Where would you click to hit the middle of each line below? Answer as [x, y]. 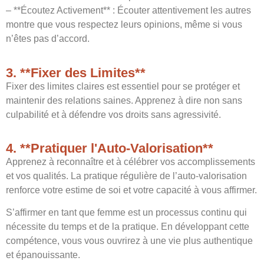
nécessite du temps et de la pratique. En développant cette [128, 227]
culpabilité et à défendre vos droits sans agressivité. [113, 114]
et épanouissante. [43, 255]
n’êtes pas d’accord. [48, 39]
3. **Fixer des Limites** [76, 72]
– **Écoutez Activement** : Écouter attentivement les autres [128, 11]
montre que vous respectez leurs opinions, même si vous [124, 25]
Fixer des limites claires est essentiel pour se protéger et [123, 86]
